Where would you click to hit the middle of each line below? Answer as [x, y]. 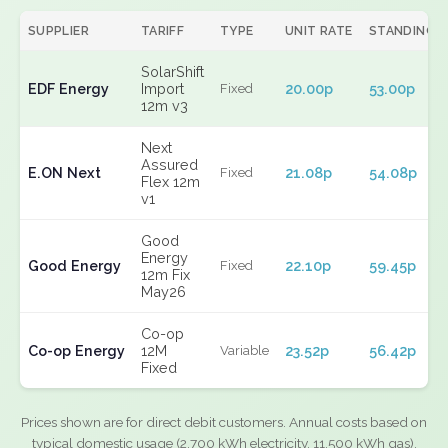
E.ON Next [64, 172]
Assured [169, 164]
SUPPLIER [58, 30]
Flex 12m [170, 181]
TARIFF [163, 30]
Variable [244, 350]
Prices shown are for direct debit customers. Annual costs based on [224, 422]
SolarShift [172, 71]
